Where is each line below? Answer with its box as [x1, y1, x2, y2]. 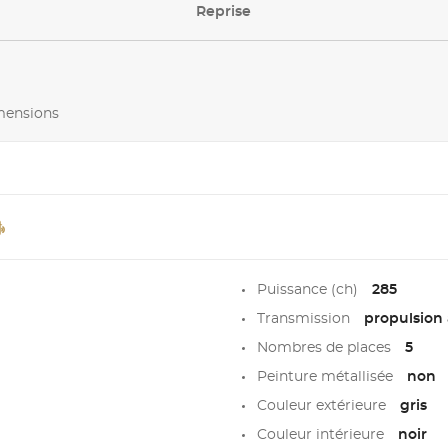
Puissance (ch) [256, 282, 362, 297]
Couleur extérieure [256, 398, 390, 413]
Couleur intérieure [256, 427, 388, 442]
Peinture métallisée [256, 369, 397, 384]
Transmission [256, 311, 354, 326]
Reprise [196, 5, 252, 20]
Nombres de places [256, 340, 395, 355]
